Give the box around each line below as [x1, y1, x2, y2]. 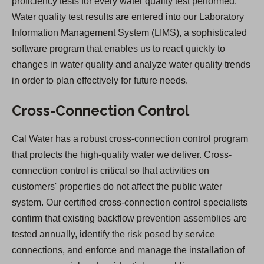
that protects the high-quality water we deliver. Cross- [12, 150, 232, 160]
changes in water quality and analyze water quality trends [12, 60, 250, 70]
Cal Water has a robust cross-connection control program [12, 134, 248, 144]
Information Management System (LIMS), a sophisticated [12, 28, 247, 38]
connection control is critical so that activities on [12, 166, 209, 176]
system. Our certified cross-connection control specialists [12, 197, 247, 208]
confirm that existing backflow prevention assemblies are [12, 213, 247, 224]
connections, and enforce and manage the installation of [12, 245, 245, 256]
